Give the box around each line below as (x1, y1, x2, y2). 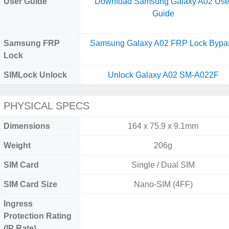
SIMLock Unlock (4, 71, 67, 79)
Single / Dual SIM (131, 161, 195, 169)
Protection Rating (4, 212, 72, 220)
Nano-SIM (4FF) (133, 180, 193, 189)
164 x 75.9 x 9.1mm (128, 122, 199, 130)
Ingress (4, 199, 33, 208)
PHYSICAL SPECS (4, 100, 89, 111)
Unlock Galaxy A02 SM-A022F (107, 71, 219, 79)
